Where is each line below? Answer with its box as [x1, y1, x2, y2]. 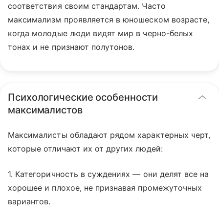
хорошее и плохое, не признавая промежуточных [8, 183, 202, 193]
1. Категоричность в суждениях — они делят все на [8, 169, 209, 179]
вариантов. [8, 197, 51, 206]
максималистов [8, 104, 83, 116]
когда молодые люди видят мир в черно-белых [8, 28, 194, 38]
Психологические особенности [8, 91, 158, 103]
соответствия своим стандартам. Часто [8, 1, 166, 11]
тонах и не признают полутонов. [8, 42, 135, 52]
